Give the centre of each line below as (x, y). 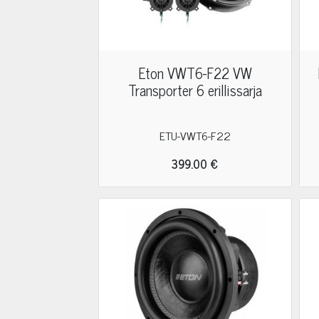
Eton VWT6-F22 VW (195, 73)
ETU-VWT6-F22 (195, 135)
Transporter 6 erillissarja (195, 90)
